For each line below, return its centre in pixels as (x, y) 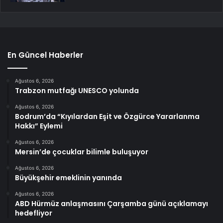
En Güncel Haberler (45, 55)
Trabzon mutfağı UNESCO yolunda (77, 90)
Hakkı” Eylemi (39, 126)
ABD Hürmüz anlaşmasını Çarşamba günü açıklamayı (111, 203)
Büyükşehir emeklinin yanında (68, 177)
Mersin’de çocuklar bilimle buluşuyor (82, 152)
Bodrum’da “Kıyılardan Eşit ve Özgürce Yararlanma (107, 116)
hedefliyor (34, 213)
